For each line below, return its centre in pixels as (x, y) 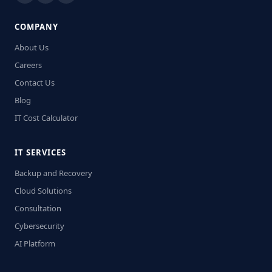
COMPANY (36, 27)
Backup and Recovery (53, 173)
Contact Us (35, 83)
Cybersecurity (39, 226)
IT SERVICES (40, 152)
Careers (28, 65)
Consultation (38, 208)
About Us (32, 47)
